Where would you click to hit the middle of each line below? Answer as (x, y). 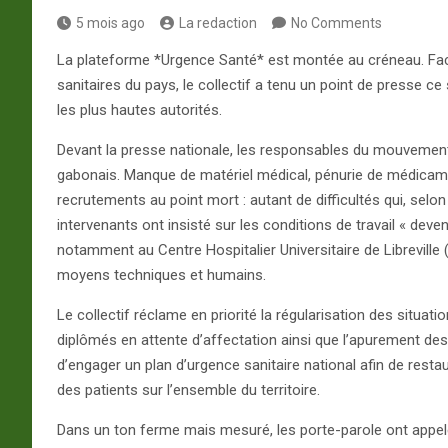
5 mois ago (110, 22)
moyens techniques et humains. (161, 274)
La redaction (218, 22)
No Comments (336, 22)
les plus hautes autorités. (139, 109)
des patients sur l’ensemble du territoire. (188, 389)
